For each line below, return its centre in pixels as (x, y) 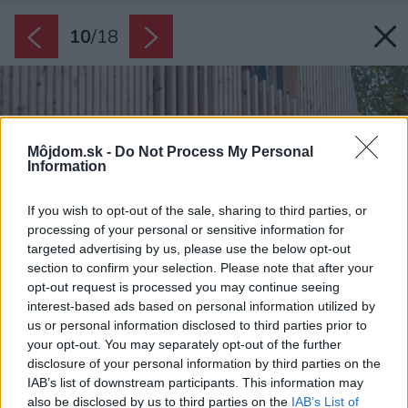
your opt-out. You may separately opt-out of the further (184, 344)
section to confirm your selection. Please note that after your (200, 267)
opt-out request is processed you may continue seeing (184, 286)
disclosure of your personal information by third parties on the (204, 363)
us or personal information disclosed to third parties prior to (197, 325)
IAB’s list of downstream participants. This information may (195, 382)
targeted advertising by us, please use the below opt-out (189, 248)
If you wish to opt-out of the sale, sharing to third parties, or (197, 210)
